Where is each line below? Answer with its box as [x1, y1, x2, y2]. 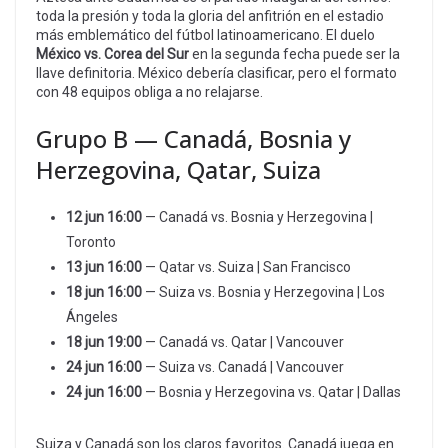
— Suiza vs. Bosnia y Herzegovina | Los [142, 283, 385, 300]
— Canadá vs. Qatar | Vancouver [142, 333, 344, 350]
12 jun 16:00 [66, 208, 142, 225]
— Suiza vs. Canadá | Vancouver [142, 358, 344, 375]
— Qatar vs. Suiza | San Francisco [142, 258, 351, 275]
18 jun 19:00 [66, 333, 142, 350]
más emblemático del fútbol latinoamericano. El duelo [36, 26, 375, 43]
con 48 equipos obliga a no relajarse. [36, 83, 263, 100]
